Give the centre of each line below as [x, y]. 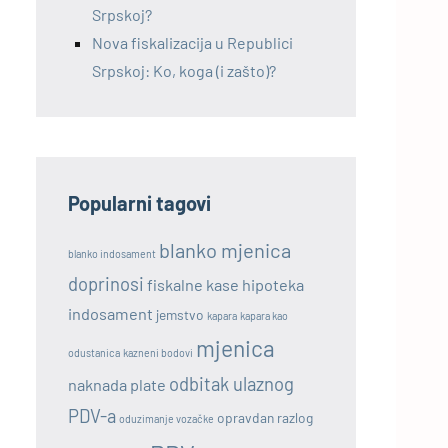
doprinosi [106, 283]
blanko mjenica [225, 249]
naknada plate [117, 384]
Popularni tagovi [139, 202]
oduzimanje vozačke [166, 418]
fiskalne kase [193, 284]
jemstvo [180, 314]
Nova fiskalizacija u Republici [192, 42]
